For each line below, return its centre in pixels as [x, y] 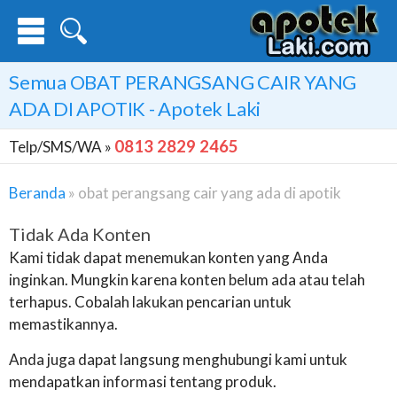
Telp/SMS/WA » [62, 147]
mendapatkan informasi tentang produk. [143, 381]
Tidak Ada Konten [80, 234]
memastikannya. [63, 324]
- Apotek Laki [203, 109]
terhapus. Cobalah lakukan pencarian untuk [150, 302]
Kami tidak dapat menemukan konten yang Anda [168, 257]
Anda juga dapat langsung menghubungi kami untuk [178, 359]
